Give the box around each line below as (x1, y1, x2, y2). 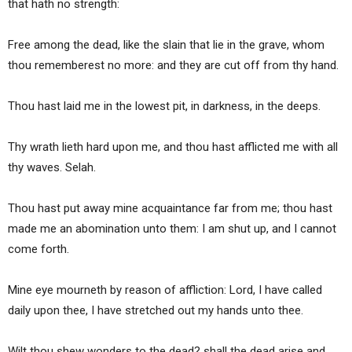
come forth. (8, 242, 69, 257)
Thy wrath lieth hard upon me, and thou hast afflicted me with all (8, 140, 338, 155)
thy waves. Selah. (8, 160, 96, 175)
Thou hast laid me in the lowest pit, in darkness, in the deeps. (8, 99, 321, 114)
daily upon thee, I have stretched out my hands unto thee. (8, 303, 303, 318)
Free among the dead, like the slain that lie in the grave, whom (8, 38, 324, 53)
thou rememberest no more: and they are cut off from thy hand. (8, 58, 339, 73)
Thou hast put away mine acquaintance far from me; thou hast (8, 201, 332, 216)
